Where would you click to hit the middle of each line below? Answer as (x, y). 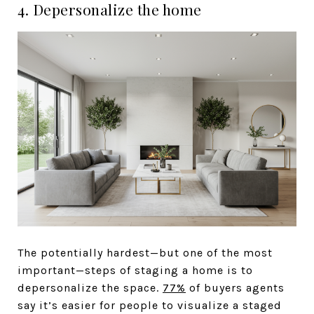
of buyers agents (235, 288)
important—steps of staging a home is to (135, 271)
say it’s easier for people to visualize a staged (150, 306)
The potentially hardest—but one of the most (145, 253)
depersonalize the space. (90, 288)
